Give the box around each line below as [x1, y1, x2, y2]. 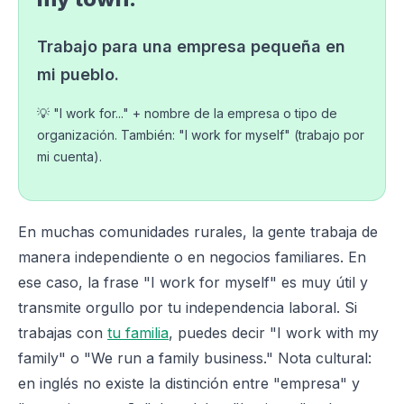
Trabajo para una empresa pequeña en [37, 37, 345, 56]
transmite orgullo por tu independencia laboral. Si [18, 298, 357, 317]
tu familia [107, 324, 169, 342]
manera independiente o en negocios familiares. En [18, 248, 366, 266]
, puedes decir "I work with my [169, 324, 379, 342]
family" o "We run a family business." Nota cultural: [18, 349, 372, 367]
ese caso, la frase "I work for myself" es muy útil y [18, 273, 368, 291]
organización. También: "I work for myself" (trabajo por [37, 127, 364, 142]
